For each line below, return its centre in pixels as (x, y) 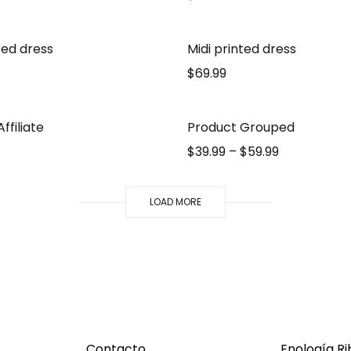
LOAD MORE (175, 202)
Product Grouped (241, 127)
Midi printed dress (241, 49)
